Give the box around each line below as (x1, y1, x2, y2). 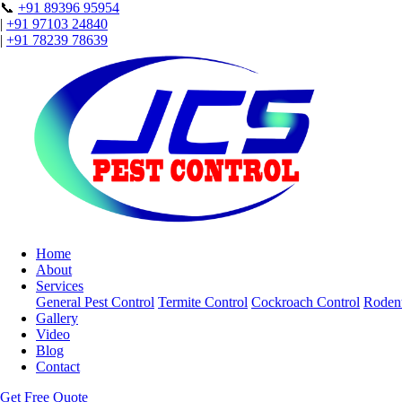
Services (36, 278, 83, 293)
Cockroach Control (251, 294, 360, 310)
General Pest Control (36, 294, 154, 310)
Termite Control (158, 294, 248, 310)
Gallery (36, 310, 78, 326)
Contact (36, 359, 80, 374)
